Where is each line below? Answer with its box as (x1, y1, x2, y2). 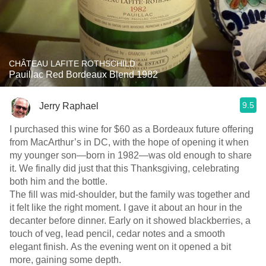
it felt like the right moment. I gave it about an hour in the (9, 202, 242, 213)
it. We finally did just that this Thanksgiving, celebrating (9, 163, 239, 173)
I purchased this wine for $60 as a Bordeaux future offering (9, 124, 254, 134)
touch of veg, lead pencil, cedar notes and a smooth (9, 229, 225, 239)
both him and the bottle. (9, 176, 107, 186)
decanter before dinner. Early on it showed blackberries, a (9, 216, 251, 226)
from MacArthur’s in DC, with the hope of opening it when (9, 137, 249, 147)
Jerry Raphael (39, 100, 99, 111)
